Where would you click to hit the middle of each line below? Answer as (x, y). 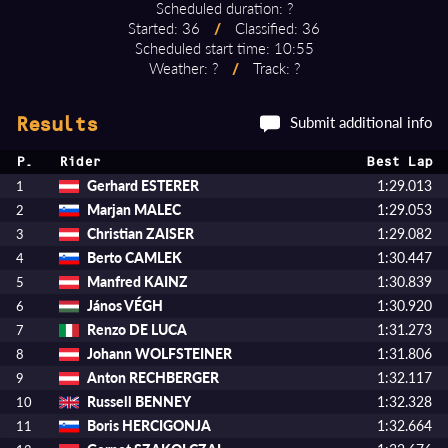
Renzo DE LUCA (137, 329)
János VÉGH (125, 305)
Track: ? (274, 68)
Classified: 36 (275, 28)
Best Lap (399, 162)
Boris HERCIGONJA (149, 425)
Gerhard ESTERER (143, 185)
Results (56, 124)
